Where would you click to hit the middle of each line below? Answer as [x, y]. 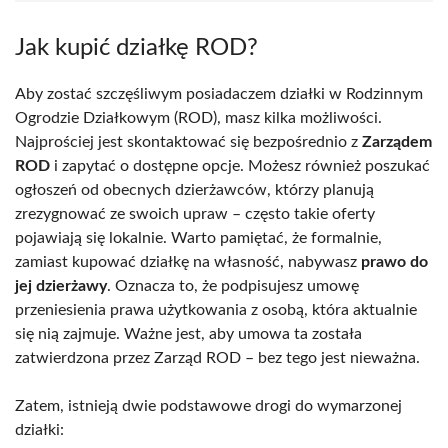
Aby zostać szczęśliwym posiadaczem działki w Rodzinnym [219, 93]
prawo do [394, 261]
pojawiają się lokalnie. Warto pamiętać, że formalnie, [198, 237]
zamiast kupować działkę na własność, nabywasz [188, 261]
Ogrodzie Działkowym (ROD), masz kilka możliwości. [198, 117]
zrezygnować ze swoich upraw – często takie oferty [195, 213]
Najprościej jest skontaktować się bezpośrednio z [188, 141]
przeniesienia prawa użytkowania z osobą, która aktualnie [216, 309]
